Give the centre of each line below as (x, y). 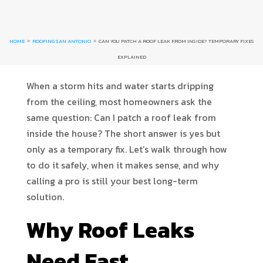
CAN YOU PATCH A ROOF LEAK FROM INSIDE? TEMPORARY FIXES (176, 41)
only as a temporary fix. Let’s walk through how (127, 149)
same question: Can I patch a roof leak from (121, 117)
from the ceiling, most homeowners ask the (119, 102)
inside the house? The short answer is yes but (123, 133)
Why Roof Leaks (110, 230)
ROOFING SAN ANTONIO (61, 41)
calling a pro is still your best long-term (112, 181)
